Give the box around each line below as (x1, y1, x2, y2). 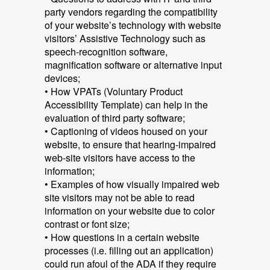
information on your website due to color (45, 204, 215, 218)
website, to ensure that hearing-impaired (45, 137, 216, 151)
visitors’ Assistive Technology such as (45, 31, 206, 45)
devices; (45, 71, 80, 85)
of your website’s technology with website (45, 18, 221, 32)
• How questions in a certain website (45, 230, 199, 244)
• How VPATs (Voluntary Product (45, 84, 183, 98)
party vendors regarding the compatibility (45, 5, 218, 19)
